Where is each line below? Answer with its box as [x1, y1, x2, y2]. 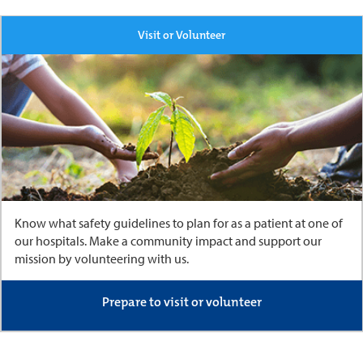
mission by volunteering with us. [14, 250, 189, 267]
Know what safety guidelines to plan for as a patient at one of [14, 215, 343, 232]
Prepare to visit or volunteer [101, 293, 262, 311]
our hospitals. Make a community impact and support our [14, 233, 322, 250]
